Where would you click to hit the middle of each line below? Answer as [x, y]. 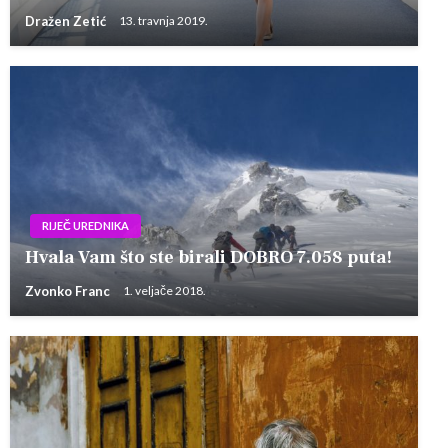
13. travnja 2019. [163, 21]
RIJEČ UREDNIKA [85, 226]
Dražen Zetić [67, 21]
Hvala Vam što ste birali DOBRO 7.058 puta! [208, 258]
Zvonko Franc [69, 291]
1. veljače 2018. [164, 291]
